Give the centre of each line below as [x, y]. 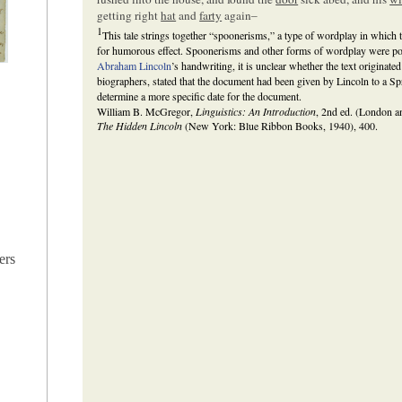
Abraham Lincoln [135, 65]
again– [240, 15]
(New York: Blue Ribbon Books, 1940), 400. [280, 125]
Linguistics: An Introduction [256, 111]
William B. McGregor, [147, 111]
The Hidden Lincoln [140, 125]
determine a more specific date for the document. [200, 96]
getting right [129, 15]
